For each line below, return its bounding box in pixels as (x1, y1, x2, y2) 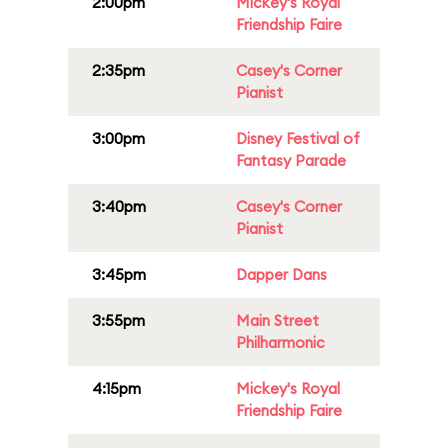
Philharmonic (236, 333, 325, 352)
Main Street (236, 311, 319, 330)
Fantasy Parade (236, 151, 346, 170)
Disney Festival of (236, 129, 360, 148)
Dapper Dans (236, 265, 327, 284)
